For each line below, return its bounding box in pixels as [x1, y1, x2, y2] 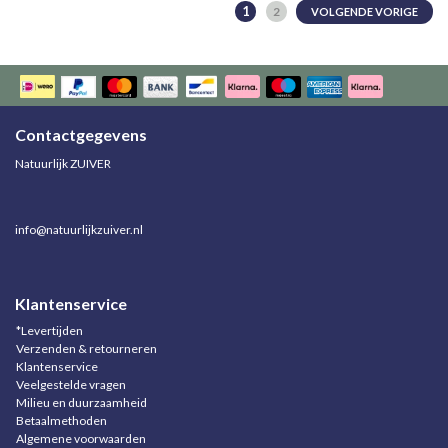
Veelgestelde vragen [16, 377, 126, 392]
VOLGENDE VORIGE [311, 5, 418, 18]
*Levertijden [16, 323, 83, 338]
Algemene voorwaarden [16, 431, 146, 446]
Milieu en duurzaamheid [16, 395, 147, 410]
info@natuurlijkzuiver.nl [15, 222, 143, 237]
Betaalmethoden [16, 413, 107, 428]
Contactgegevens [15, 125, 147, 144]
